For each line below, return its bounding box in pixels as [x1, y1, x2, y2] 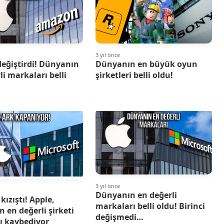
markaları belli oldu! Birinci [95, 200, 205, 212]
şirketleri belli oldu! [95, 69, 173, 80]
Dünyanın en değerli [95, 189, 177, 201]
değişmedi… [95, 211, 143, 223]
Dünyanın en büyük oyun [95, 58, 197, 69]
